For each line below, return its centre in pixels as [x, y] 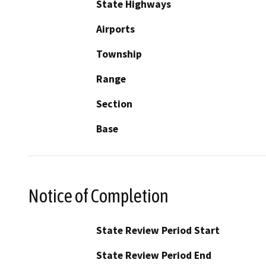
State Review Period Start [158, 230]
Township [119, 54]
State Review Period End [154, 255]
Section [114, 104]
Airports [115, 29]
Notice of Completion [98, 196]
